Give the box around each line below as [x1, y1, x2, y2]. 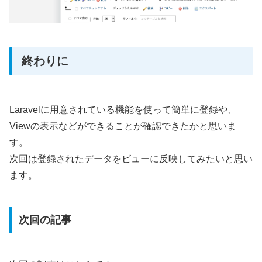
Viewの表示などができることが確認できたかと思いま [9, 121, 236, 132]
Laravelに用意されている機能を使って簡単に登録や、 [9, 105, 237, 115]
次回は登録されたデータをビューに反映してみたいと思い [9, 154, 253, 164]
